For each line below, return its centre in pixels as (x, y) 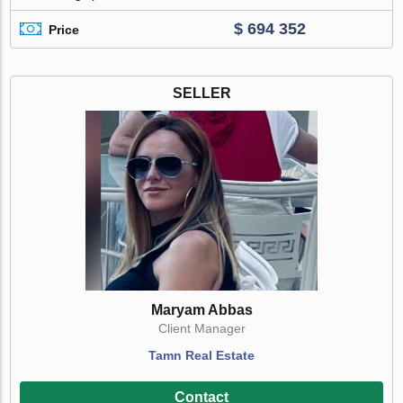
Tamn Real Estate (201, 356)
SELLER (201, 94)
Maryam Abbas (201, 310)
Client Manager (201, 329)
